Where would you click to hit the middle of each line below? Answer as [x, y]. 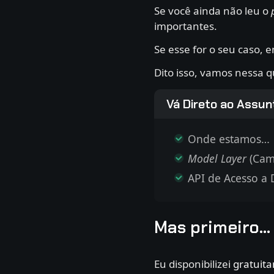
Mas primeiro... [212, 227]
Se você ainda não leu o [213, 10]
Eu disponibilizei [194, 264]
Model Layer [217, 158]
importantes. [186, 26]
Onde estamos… [229, 139]
